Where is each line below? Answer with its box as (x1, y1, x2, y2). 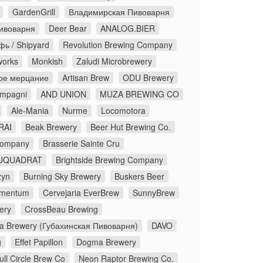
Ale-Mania (11, 104, 49, 117)
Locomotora (101, 104, 146, 117)
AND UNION (41, 88, 86, 100)
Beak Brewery (25, 121, 77, 133)
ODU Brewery (123, 72, 174, 84)
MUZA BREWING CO (100, 88, 179, 100)
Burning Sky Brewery (23, 170, 101, 183)
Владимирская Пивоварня (69, 6, 170, 18)
